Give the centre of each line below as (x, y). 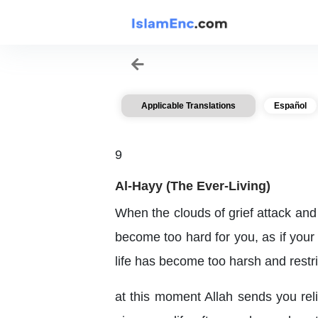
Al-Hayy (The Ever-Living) (193, 186)
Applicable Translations (188, 106)
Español (290, 106)
